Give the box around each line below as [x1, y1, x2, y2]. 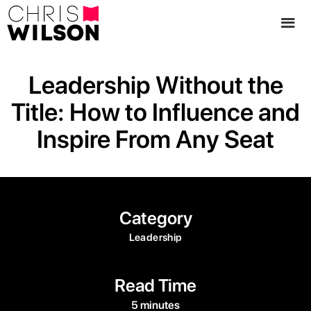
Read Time [115, 274, 196, 296]
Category [119, 207, 192, 228]
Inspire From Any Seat [37, 124, 274, 154]
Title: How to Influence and [11, 96, 300, 127]
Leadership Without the [28, 69, 283, 100]
